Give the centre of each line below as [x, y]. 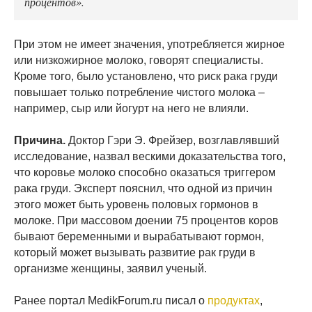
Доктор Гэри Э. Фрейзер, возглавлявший [172, 141]
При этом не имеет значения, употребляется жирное [149, 45]
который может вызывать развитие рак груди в [135, 253]
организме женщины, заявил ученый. [110, 269]
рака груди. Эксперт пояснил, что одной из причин [143, 189]
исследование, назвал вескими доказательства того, [150, 157]
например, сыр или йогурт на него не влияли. [131, 109]
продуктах [234, 301]
